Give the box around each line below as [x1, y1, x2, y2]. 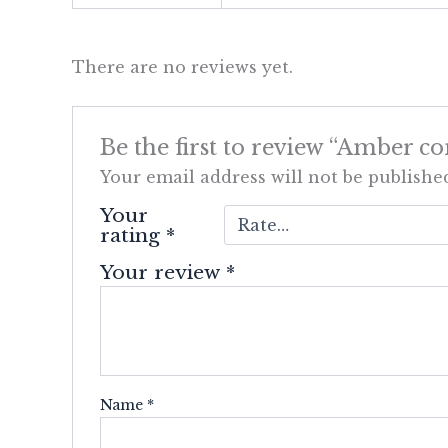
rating [99, 222, 166, 247]
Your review [99, 259, 226, 284]
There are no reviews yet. [72, 57, 293, 78]
